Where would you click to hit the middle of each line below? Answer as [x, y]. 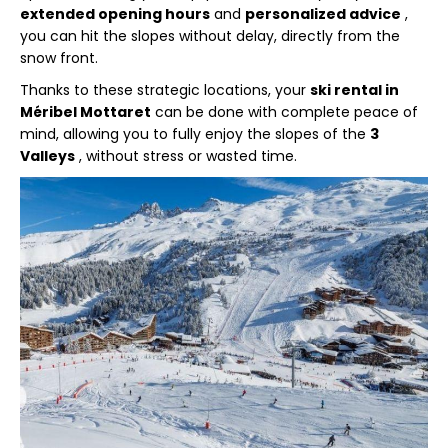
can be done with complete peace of [284, 111]
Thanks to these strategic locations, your [165, 89]
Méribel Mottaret [85, 111]
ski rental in [354, 89]
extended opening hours [115, 13]
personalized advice [323, 13]
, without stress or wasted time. [186, 155]
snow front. [59, 57]
